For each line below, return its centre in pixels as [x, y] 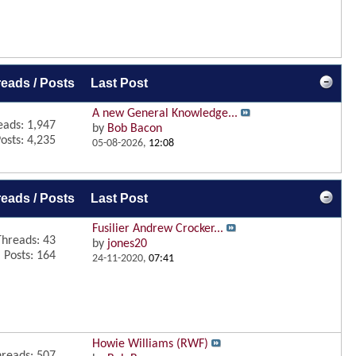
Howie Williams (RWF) [150, 344]
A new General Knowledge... [165, 114]
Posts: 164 [29, 256]
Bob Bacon [135, 129]
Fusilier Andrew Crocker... [158, 229]
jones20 [127, 244]
